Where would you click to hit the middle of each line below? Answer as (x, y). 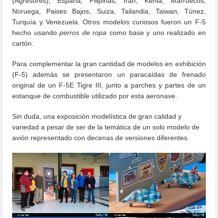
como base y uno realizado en (156, 32)
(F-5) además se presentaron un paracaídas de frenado (109, 74)
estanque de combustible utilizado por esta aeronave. (95, 96)
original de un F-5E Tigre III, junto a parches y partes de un (109, 85)
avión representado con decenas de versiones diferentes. (101, 137)
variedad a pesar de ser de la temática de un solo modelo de (106, 127)
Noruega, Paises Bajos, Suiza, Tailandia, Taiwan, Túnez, (109, 11)
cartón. (23, 43)
